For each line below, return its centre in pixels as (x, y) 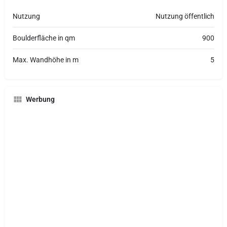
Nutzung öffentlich (185, 16)
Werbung (40, 100)
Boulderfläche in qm (44, 38)
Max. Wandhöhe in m (46, 60)
